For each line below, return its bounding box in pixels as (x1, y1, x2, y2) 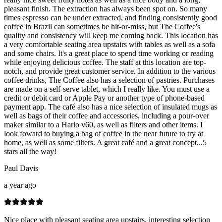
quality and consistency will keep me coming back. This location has (4, 31, 218, 40)
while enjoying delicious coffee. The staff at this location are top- (4, 58, 206, 67)
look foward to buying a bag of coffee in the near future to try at (4, 129, 203, 138)
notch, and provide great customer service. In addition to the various (4, 67, 216, 76)
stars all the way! (4, 147, 56, 156)
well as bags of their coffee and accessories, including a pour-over (4, 111, 209, 120)
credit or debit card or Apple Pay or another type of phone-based (4, 94, 205, 103)
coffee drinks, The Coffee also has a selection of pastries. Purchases (4, 76, 215, 85)
